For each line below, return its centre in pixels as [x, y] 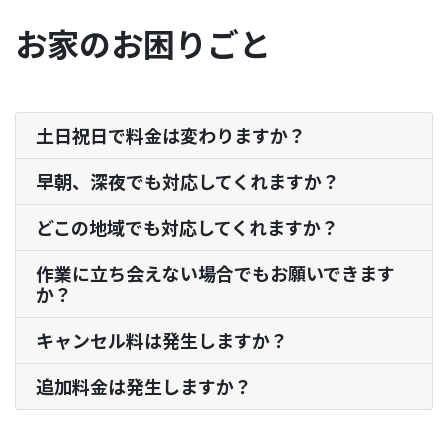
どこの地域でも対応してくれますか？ [187, 227]
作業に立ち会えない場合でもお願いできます [215, 273]
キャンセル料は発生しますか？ [162, 340]
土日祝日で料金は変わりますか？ [171, 135]
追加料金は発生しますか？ [144, 386]
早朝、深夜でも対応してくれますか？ [188, 181]
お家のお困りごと [143, 43]
